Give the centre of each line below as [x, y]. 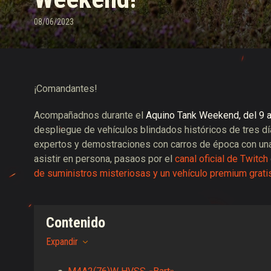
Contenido [76, 223]
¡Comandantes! [66, 89]
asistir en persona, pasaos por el [104, 159]
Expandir [62, 242]
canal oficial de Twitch [221, 159]
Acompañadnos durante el [90, 115]
